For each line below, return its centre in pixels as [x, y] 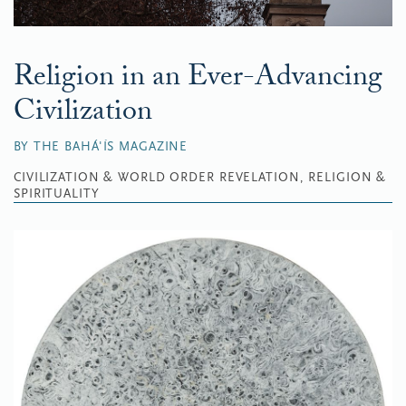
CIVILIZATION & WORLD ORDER [114, 177]
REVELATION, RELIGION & [303, 177]
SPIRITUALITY [57, 193]
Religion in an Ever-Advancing [198, 80]
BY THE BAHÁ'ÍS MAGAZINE [101, 146]
